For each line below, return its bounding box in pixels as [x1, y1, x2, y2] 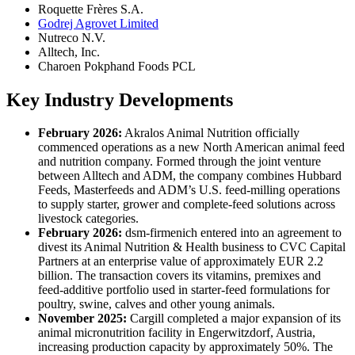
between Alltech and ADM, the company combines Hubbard [38, 169, 342, 183]
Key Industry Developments [6, 89, 233, 110]
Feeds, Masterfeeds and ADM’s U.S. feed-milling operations [38, 183, 340, 197]
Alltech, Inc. [38, 44, 100, 59]
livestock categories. [38, 212, 139, 226]
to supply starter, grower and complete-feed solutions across [38, 197, 335, 212]
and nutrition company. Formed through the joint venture [38, 155, 321, 169]
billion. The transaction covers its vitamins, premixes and [38, 269, 321, 283]
